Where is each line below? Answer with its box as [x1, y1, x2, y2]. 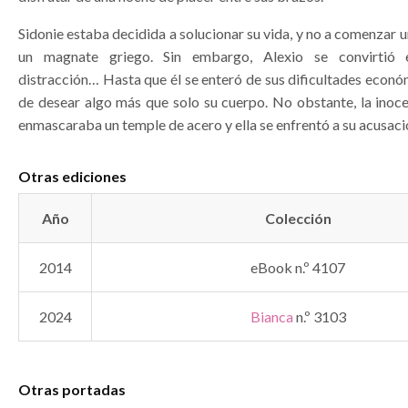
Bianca [250, 308, 293, 325]
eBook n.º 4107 [250, 259, 345, 276]
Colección [264, 209, 331, 227]
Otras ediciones [18, 168, 127, 185]
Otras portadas [18, 381, 126, 398]
